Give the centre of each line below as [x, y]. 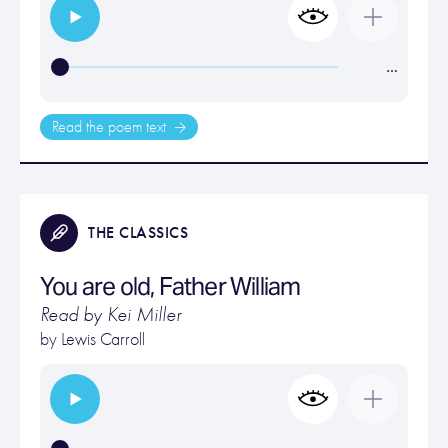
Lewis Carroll [103, 339]
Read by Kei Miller [110, 314]
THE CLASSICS [138, 232]
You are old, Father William [170, 286]
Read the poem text [111, 127]
